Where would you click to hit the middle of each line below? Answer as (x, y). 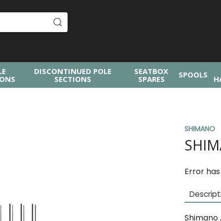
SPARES (151, 79)
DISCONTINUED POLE (73, 71)
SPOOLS (193, 74)
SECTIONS (73, 79)
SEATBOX (151, 71)
